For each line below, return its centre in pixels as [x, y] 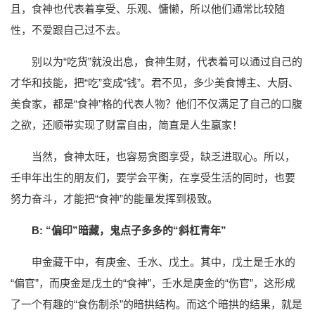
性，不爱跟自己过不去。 [69, 30]
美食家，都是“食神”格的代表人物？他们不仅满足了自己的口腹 [156, 104]
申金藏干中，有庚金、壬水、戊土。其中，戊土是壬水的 [163, 262]
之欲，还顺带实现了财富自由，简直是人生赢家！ [127, 125]
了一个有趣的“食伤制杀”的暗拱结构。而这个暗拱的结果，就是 [156, 304]
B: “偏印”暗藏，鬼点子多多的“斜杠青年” [129, 231]
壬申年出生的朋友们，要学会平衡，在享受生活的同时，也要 [153, 178]
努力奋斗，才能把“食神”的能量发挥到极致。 [114, 199]
